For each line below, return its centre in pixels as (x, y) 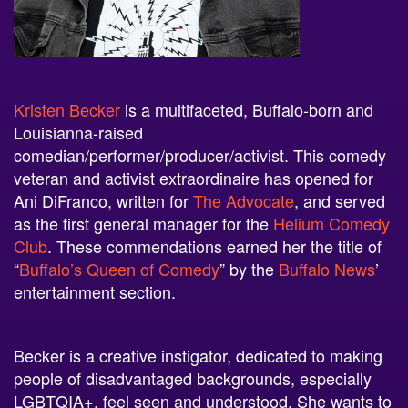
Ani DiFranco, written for (103, 186)
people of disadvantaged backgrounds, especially (193, 364)
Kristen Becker (67, 95)
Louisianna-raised (78, 118)
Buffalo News (327, 255)
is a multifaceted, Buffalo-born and (247, 95)
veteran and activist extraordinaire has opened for (194, 163)
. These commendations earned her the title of (214, 232)
